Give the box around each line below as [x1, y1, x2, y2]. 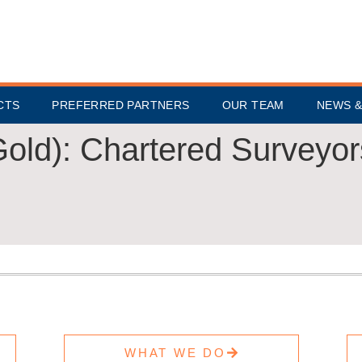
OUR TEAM [221, 99, 284, 112]
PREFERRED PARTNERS [52, 99, 190, 112]
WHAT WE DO [124, 346, 226, 360]
